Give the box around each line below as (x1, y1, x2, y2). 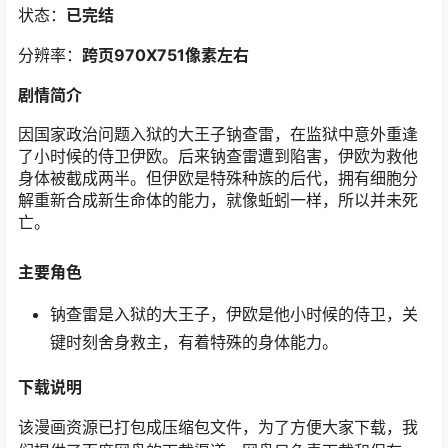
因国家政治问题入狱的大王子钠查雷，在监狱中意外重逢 (18, 124, 418, 144)
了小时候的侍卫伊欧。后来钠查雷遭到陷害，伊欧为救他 (18, 146, 418, 166)
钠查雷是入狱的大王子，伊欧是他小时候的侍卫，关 (50, 304, 418, 325)
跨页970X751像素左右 (82, 45, 249, 65)
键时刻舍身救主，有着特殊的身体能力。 (50, 332, 338, 353)
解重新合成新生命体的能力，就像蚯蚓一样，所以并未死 (18, 190, 418, 210)
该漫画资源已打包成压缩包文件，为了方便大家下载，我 (18, 417, 418, 438)
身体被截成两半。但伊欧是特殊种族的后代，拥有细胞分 (18, 168, 418, 188)
